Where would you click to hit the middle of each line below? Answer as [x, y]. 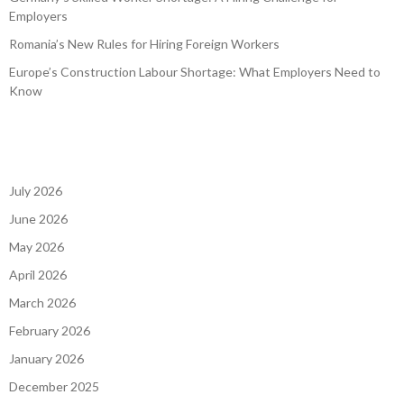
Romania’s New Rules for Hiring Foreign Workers [144, 44]
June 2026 [38, 219]
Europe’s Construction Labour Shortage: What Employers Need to [195, 72]
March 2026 [42, 303]
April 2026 [38, 275]
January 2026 [46, 359]
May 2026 [37, 247]
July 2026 [36, 191]
